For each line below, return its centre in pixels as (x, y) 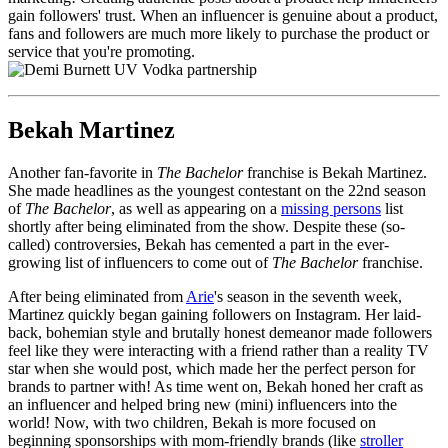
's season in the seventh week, (308, 296)
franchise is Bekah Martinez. (337, 172)
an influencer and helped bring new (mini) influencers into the (202, 404)
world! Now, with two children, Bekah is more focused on (192, 422)
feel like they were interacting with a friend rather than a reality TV (218, 350)
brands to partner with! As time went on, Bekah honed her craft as (215, 386)
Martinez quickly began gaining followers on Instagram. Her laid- (214, 314)
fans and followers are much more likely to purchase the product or (218, 34)
